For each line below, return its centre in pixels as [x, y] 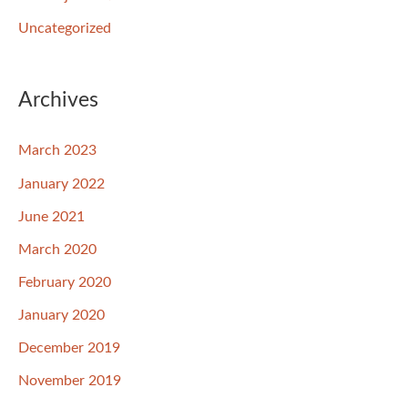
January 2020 [61, 315]
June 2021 [51, 216]
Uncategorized [65, 28]
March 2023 [57, 151]
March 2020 [57, 249]
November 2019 [70, 381]
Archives [58, 100]
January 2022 [61, 184]
